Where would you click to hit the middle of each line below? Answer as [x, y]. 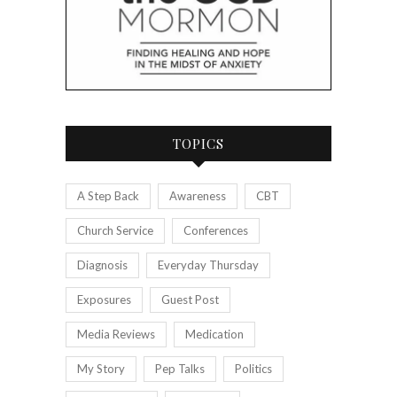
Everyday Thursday [208, 265]
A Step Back [108, 196]
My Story [101, 369]
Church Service [115, 231]
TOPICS [198, 144]
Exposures [104, 300]
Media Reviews [116, 335]
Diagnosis [102, 265]
